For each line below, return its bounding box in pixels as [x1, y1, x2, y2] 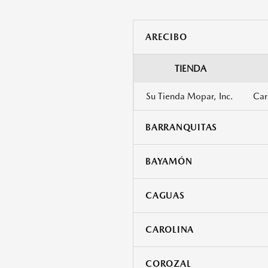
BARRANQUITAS [145, 122, 217, 133]
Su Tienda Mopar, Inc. [146, 91, 233, 102]
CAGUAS [145, 190, 185, 202]
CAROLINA [145, 224, 194, 236]
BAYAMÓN [145, 156, 193, 167]
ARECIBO [145, 32, 187, 43]
